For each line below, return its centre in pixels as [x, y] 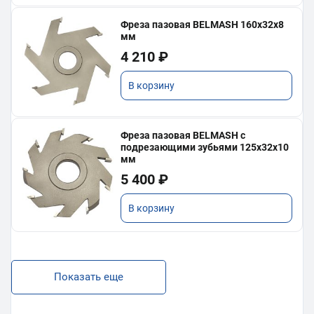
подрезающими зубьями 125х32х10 [205, 148]
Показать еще [89, 277]
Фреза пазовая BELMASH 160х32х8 [203, 25]
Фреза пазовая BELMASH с [183, 136]
